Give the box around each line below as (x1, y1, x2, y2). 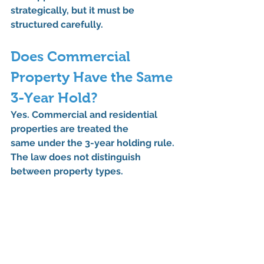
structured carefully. (11, 19, 103, 31)
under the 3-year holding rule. (35, 137, 177, 149)
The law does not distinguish (11, 151, 143, 163)
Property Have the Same (11, 69, 176, 85)
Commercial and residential (32, 109, 160, 121)
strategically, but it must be (11, 5, 137, 16)
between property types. (11, 166, 123, 177)
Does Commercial (11, 48, 134, 65)
